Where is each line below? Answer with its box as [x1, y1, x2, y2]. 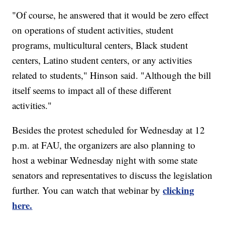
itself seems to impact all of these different [12, 83, 172, 96]
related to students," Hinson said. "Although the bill [12, 68, 211, 81]
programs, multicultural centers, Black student [12, 38, 188, 51]
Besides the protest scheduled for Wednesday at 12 [12, 123, 205, 136]
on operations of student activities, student [12, 23, 174, 36]
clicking [163, 183, 195, 197]
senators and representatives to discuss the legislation [12, 168, 213, 181]
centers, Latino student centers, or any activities [12, 53, 192, 66]
